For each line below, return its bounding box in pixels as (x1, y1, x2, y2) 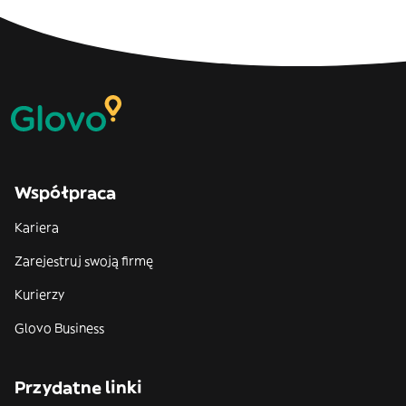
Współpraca (14, 182, 116, 203)
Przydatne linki (14, 377, 142, 398)
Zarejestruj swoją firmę (14, 253, 153, 269)
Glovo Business (14, 320, 104, 336)
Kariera (14, 219, 59, 236)
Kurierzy (14, 286, 64, 303)
